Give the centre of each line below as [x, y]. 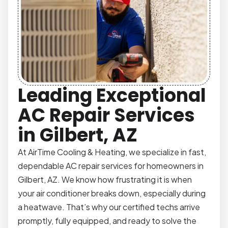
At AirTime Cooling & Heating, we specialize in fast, [112, 152]
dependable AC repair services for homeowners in [111, 166]
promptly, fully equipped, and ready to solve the [107, 221]
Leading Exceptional [112, 96]
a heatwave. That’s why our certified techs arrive [109, 207]
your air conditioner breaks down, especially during [112, 193]
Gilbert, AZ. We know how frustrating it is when [105, 180]
